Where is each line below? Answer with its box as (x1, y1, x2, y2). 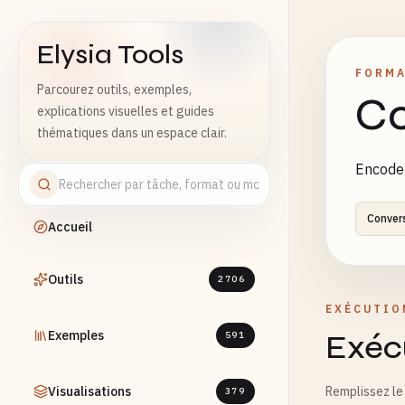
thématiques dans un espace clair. (37, 125, 227, 141)
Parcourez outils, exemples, (37, 81, 192, 98)
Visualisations (48, 383, 131, 400)
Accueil (48, 219, 92, 235)
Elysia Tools (37, 38, 184, 71)
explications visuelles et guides (37, 103, 214, 119)
